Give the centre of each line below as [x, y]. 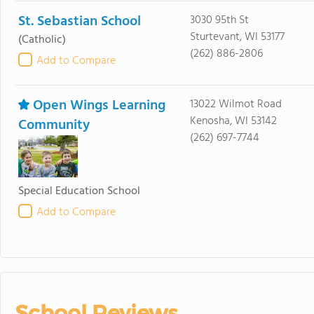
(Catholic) [42, 40]
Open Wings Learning [99, 105]
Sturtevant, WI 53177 [237, 37]
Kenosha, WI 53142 [233, 121]
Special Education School [79, 191]
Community [54, 125]
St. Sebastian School [80, 21]
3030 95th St [219, 20]
